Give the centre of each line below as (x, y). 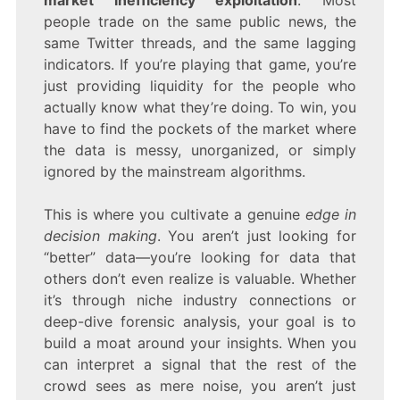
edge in (331, 215)
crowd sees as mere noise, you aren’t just (200, 386)
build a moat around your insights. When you (200, 343)
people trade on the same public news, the (200, 22)
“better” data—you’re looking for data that (200, 258)
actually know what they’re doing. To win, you (200, 108)
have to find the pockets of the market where (200, 129)
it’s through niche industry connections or (200, 300)
